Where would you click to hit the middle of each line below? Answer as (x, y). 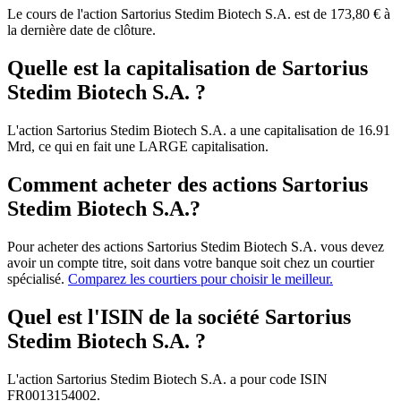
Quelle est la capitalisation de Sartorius (188, 68)
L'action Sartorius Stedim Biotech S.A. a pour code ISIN (167, 379)
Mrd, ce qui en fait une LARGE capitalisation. (138, 147)
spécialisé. (38, 279)
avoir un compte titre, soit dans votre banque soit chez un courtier (191, 263)
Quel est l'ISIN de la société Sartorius (179, 316)
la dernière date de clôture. (81, 30)
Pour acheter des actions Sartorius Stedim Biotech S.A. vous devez (196, 247)
